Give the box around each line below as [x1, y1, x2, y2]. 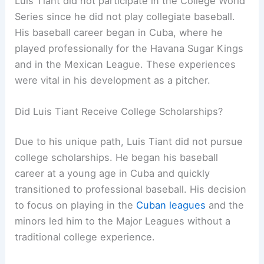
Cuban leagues [136, 199, 206, 212]
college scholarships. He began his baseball [15, 151, 219, 164]
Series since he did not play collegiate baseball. [15, 10, 236, 22]
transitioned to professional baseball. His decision [15, 183, 247, 196]
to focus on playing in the [15, 199, 137, 212]
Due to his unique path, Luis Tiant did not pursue [15, 136, 243, 148]
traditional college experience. [15, 231, 156, 243]
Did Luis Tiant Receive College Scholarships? [15, 105, 223, 117]
